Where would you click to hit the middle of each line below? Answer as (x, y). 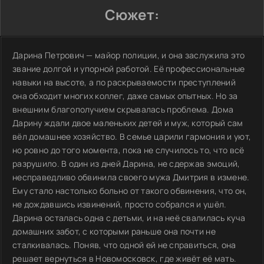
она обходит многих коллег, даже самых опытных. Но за (125, 96)
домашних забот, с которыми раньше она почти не (114, 231)
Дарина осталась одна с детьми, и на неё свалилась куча (129, 218)
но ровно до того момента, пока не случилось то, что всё (128, 150)
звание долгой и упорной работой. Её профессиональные (129, 69)
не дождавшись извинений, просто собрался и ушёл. (120, 204)
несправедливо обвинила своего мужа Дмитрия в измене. (131, 177)
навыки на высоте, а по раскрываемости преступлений (124, 82)
